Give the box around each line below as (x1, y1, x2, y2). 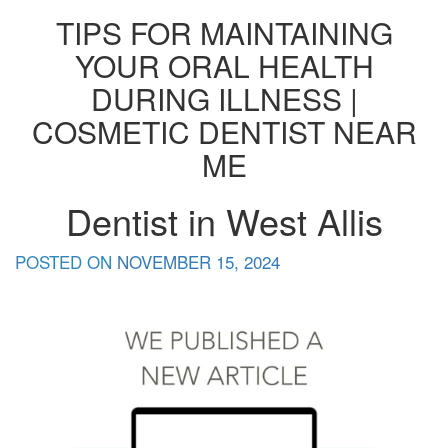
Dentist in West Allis (65, 195, 383, 246)
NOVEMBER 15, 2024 (117, 249, 280, 274)
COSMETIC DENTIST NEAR (31, 110, 417, 153)
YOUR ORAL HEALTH (74, 44, 374, 87)
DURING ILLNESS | (90, 77, 358, 120)
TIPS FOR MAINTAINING (55, 11, 393, 54)
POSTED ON (15, 249, 117, 274)
